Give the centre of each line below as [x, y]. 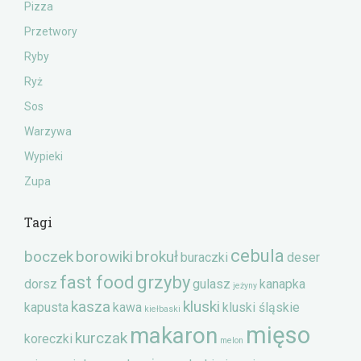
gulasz [212, 284]
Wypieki [44, 156]
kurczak [101, 338]
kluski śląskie [261, 307]
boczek [49, 257]
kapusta [46, 307]
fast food [97, 282]
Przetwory [51, 31]
